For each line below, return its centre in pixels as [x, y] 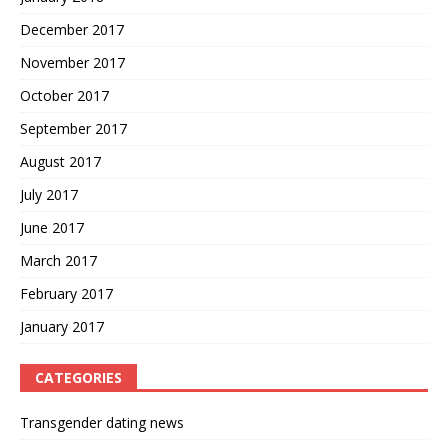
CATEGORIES [78, 378]
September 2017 [73, 129]
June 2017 [52, 228]
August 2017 [60, 162]
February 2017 [66, 294]
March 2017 [58, 261]
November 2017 [72, 63]
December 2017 [72, 30]
